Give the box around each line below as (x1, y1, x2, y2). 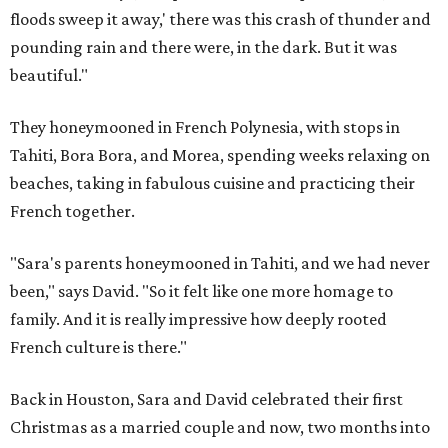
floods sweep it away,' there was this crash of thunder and (10, 9, 431, 30)
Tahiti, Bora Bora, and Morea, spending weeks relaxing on (10, 145, 430, 166)
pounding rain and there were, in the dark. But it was (10, 37, 397, 58)
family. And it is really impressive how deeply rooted (10, 309, 387, 330)
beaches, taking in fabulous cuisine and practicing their (10, 173, 415, 194)
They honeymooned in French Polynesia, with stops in (10, 117, 400, 138)
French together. (10, 201, 135, 222)
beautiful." (10, 65, 88, 86)
